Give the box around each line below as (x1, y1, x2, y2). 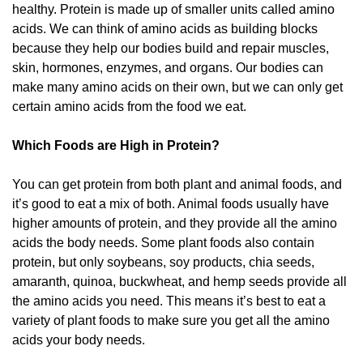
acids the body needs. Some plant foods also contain (12, 235, 314, 250)
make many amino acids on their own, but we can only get (12, 79, 343, 94)
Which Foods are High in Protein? (12, 138, 220, 152)
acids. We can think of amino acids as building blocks (12, 21, 318, 36)
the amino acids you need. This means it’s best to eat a (12, 293, 326, 308)
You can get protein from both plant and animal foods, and (12, 177, 342, 191)
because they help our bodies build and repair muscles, (12, 41, 329, 55)
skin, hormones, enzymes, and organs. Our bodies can (12, 60, 323, 75)
